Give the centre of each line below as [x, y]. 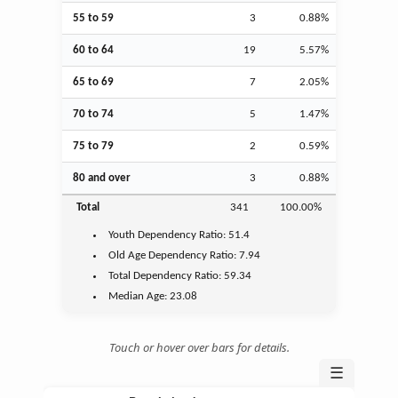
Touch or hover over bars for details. [199, 347]
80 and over [102, 178]
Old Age [127, 255]
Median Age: [139, 296]
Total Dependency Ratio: [167, 275]
